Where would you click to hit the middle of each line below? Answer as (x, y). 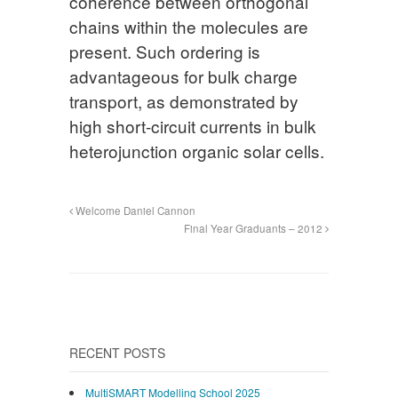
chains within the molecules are (189, 27)
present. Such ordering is (165, 52)
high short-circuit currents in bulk (193, 126)
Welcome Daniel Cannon (134, 211)
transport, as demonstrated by (184, 101)
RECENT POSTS (117, 353)
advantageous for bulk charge (183, 76)
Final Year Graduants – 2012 (255, 229)
